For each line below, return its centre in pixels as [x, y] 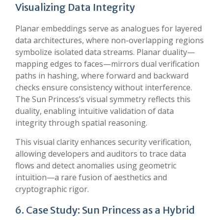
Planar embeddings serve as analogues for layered [109, 28]
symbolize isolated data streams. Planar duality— [105, 52]
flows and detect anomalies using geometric [96, 165]
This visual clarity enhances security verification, [103, 142]
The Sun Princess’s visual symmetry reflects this [103, 99]
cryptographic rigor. [52, 189]
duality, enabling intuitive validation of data [95, 111]
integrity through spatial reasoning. [81, 123]
